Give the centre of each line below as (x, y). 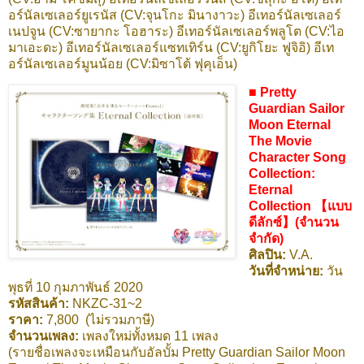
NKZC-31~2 (107, 304)
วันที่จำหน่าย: (287, 271)
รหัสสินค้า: (40, 304)
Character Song (297, 158)
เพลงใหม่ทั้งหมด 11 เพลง (150, 336)
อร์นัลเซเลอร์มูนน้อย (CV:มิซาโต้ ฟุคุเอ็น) (123, 63)
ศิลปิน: (269, 255)
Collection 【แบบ (300, 206)
